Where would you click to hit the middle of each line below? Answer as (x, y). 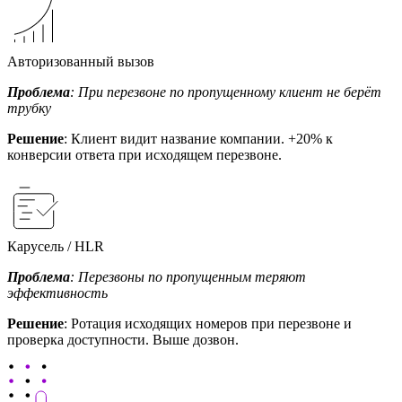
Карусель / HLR (56, 246)
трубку (29, 108)
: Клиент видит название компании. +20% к (198, 138)
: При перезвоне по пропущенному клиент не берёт (226, 92)
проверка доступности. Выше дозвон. (123, 339)
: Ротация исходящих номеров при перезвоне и (208, 323)
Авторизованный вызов (81, 61)
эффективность (57, 293)
